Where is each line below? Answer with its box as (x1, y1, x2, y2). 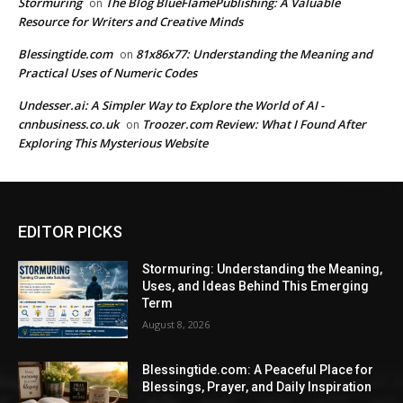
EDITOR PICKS (18, 222, 122, 242)
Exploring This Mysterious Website (18, 135, 208, 152)
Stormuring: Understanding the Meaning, (142, 262, 383, 277)
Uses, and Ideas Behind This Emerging (142, 279, 370, 294)
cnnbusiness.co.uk (18, 116, 119, 133)
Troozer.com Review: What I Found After (142, 116, 366, 133)
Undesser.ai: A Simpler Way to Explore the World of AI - (18, 97, 324, 114)
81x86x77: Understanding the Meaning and (136, 46, 372, 63)
